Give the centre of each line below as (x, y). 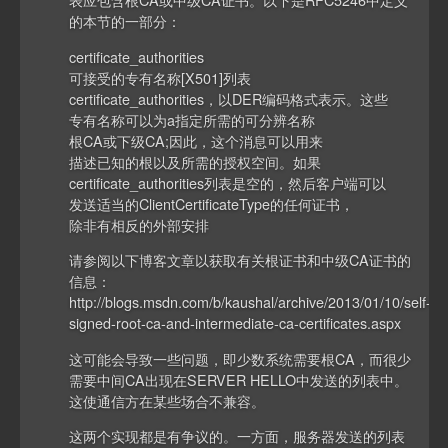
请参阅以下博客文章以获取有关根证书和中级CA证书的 (240, 260)
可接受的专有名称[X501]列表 (160, 77)
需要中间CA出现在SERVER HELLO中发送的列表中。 (239, 379)
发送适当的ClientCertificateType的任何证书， (212, 203)
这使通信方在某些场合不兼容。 (167, 400)
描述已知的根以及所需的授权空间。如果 (195, 161)
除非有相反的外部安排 (139, 224)
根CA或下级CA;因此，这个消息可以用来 (196, 140)
